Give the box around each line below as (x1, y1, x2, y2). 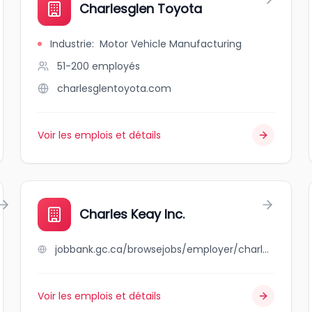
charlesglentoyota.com (57, 81, 172, 95)
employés (92, 59, 141, 73)
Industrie (50, 37, 93, 51)
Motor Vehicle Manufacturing (100, 37, 242, 51)
